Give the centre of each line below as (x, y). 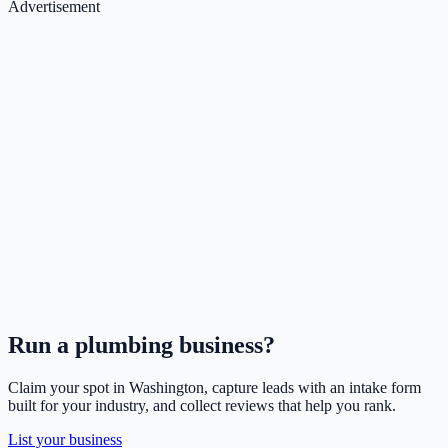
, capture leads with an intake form (312, 388)
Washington (166, 388)
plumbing (124, 345)
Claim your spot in (68, 388)
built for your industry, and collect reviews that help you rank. (202, 406)
